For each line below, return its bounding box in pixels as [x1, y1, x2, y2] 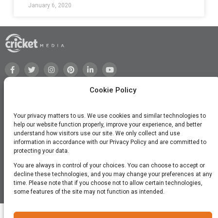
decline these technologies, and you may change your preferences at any [14, 171, 212, 178]
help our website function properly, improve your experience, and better [14, 121, 202, 128]
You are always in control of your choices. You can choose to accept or [14, 162, 205, 169]
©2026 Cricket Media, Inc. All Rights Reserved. [44, 187, 174, 195]
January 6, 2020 [28, 1, 72, 9]
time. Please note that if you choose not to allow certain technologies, [14, 180, 202, 186]
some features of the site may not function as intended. [14, 188, 164, 195]
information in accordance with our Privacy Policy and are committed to [14, 139, 206, 145]
